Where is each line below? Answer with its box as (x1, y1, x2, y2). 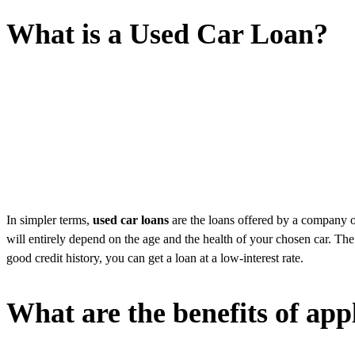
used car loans (93, 212, 169, 227)
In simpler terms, (6, 212, 93, 227)
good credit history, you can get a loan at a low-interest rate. (6, 250, 303, 265)
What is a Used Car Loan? (6, 17, 328, 50)
